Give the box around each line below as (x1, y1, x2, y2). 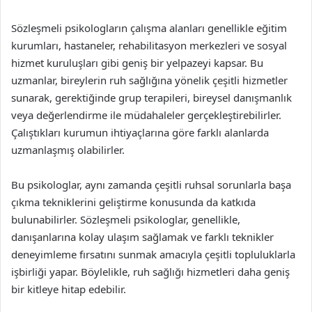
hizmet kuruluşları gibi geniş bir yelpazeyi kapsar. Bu (11, 56, 263, 70)
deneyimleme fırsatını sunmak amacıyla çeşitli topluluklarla (11, 247, 295, 261)
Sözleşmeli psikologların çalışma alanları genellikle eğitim (11, 21, 287, 35)
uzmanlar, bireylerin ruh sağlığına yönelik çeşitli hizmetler (11, 73, 288, 87)
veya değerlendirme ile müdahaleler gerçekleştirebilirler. (11, 108, 281, 122)
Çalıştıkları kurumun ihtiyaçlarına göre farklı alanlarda (11, 125, 269, 139)
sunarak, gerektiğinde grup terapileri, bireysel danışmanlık (11, 91, 292, 104)
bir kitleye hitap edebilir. (11, 282, 126, 296)
